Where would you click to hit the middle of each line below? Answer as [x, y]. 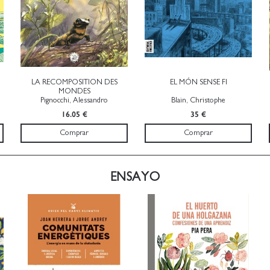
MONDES [74, 91]
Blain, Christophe [198, 100]
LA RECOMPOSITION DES [74, 82]
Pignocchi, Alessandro [74, 100]
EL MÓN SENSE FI [198, 82]
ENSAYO [135, 177]
